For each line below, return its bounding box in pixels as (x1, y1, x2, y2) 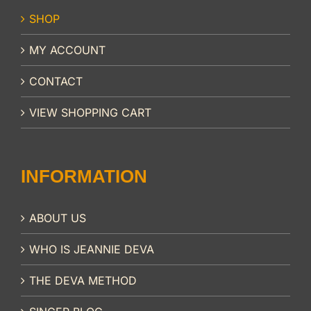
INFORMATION (21, 166, 147, 187)
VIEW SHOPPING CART (29, 106, 151, 120)
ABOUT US (29, 211, 86, 226)
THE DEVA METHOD (29, 274, 137, 288)
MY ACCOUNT (29, 43, 106, 58)
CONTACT (29, 74, 83, 89)
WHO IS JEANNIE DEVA (29, 242, 154, 257)
